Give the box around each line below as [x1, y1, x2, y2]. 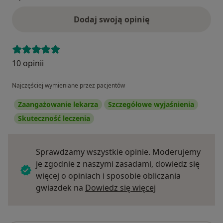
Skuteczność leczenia [18, 113, 90, 123]
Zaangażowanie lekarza [18, 100, 98, 110]
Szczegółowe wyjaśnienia [108, 100, 194, 110]
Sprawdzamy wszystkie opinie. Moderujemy [36, 146, 201, 158]
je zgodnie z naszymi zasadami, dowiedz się [36, 158, 200, 170]
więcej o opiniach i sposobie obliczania [36, 170, 181, 182]
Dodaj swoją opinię [74, 14, 149, 25]
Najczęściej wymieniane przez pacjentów [12, 81, 125, 90]
